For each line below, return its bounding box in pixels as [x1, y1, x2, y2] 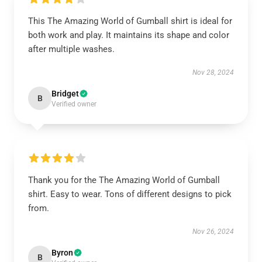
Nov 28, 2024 [192, 68, 234, 77]
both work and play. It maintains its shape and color [28, 30, 229, 40]
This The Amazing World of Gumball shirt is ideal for [28, 16, 232, 26]
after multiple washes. [28, 44, 115, 54]
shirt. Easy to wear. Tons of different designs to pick [28, 189, 232, 199]
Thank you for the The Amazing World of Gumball [28, 175, 220, 185]
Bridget [51, 89, 79, 98]
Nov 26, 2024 [192, 227, 234, 236]
